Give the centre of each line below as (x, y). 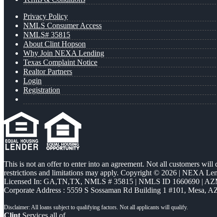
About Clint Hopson (54, 44)
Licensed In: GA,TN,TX (42, 181)
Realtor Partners (48, 71)
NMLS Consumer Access (62, 25)
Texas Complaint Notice (60, 62)
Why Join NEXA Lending (64, 53)
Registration (42, 90)
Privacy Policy (46, 16)
